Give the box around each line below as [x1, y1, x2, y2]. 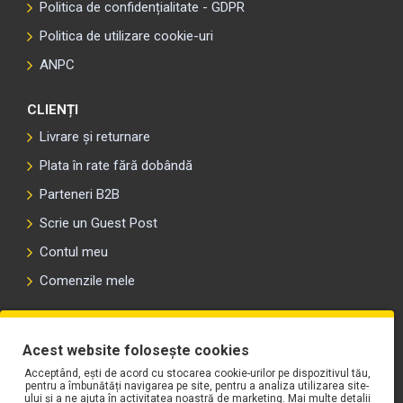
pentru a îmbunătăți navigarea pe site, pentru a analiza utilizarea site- [25, 380, 369, 392]
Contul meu [40, 244, 108, 260]
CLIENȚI [27, 102, 78, 118]
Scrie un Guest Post [40, 215, 157, 231]
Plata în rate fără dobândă [40, 157, 193, 174]
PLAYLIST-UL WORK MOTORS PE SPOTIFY [27, 318, 300, 334]
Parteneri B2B [40, 186, 120, 202]
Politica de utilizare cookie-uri [40, 28, 213, 44]
